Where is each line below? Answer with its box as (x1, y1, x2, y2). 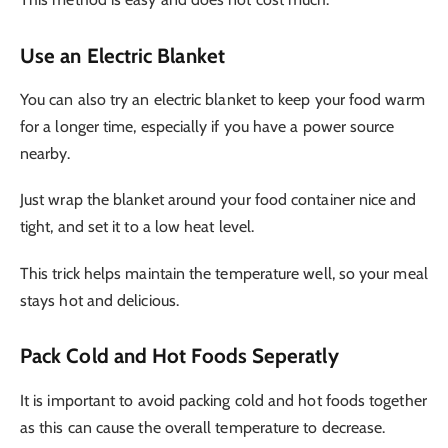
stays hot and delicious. (20, 290, 179, 310)
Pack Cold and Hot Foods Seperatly (20, 343, 339, 369)
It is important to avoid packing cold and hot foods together (20, 390, 427, 410)
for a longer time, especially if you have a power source (20, 117, 395, 137)
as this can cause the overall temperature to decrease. (20, 417, 386, 437)
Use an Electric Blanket (20, 42, 225, 68)
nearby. (20, 144, 71, 164)
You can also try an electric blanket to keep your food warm (20, 90, 425, 110)
